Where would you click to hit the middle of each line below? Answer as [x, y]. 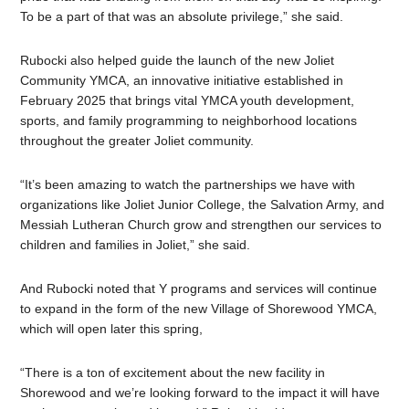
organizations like [73, 204]
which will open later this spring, [114, 328]
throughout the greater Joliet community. [139, 140]
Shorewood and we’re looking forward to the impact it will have [200, 392]
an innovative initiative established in [239, 80]
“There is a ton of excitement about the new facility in [173, 372]
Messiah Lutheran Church [97, 224]
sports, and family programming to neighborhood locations [189, 120]
